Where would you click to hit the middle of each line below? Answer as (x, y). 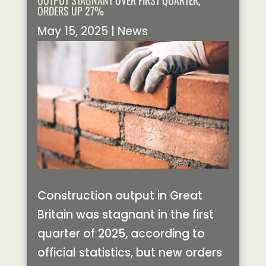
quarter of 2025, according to (121, 234)
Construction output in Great (120, 196)
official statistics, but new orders (129, 253)
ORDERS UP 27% (70, 11)
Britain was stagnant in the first (125, 215)
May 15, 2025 (72, 31)
